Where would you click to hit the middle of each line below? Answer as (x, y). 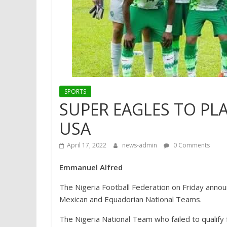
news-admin (140, 145)
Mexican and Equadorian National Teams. (130, 199)
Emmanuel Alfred (91, 167)
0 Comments (191, 145)
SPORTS (75, 91)
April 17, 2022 (87, 145)
